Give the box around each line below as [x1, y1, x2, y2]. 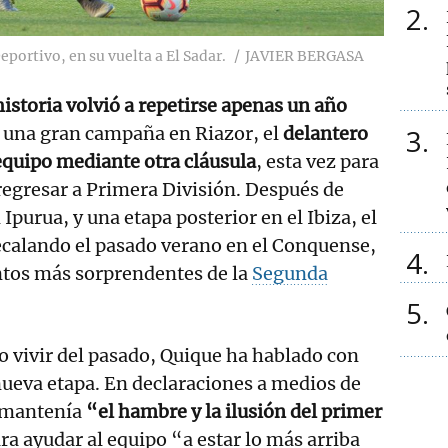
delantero [283, 121, 368, 145]
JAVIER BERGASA [245, 46, 364, 65]
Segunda [252, 261, 328, 285]
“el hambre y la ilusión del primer [86, 399, 382, 423]
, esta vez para [256, 149, 379, 173]
